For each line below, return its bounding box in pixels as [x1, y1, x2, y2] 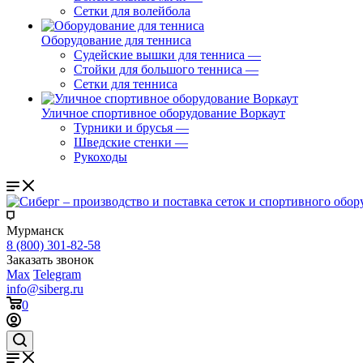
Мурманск [6, 224, 64, 237]
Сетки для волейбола [74, 4, 190, 18]
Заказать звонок [6, 253, 94, 267]
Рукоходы [74, 150, 127, 164]
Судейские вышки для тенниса [74, 48, 245, 62]
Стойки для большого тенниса [74, 62, 242, 76]
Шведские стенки [74, 135, 172, 149]
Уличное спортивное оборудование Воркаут [41, 106, 285, 120]
